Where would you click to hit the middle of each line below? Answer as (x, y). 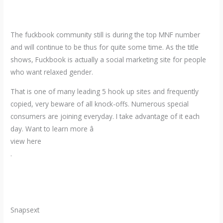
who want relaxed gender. (52, 72)
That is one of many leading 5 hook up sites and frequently (105, 91)
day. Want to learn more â (52, 128)
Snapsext (25, 210)
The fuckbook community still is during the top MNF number (106, 35)
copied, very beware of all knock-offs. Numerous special (100, 104)
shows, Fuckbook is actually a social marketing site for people (109, 60)
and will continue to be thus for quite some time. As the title (105, 47)
